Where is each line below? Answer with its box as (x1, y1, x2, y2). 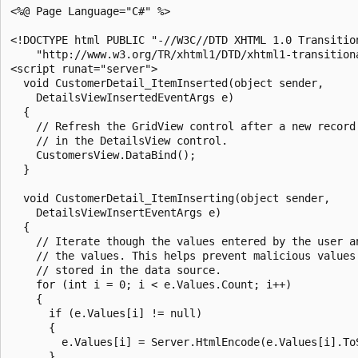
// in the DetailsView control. (10, 133, 228, 147)
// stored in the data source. (10, 263, 221, 276)
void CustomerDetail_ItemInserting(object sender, (10, 191, 336, 205)
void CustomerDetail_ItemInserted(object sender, (10, 76, 330, 89)
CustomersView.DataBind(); (10, 148, 196, 161)
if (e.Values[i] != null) (10, 306, 202, 320)
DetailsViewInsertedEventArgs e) (10, 90, 234, 104)
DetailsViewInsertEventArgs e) (10, 205, 221, 219)
